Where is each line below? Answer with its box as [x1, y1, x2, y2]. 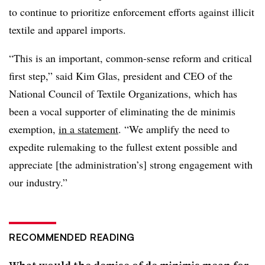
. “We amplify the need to [118, 121, 230, 136]
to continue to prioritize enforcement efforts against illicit [9, 4, 254, 19]
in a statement [59, 121, 118, 136]
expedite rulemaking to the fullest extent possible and [9, 139, 237, 154]
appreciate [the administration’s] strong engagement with [9, 157, 253, 172]
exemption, [9, 121, 59, 136]
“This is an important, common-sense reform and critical [9, 50, 252, 65]
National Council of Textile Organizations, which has [9, 86, 237, 101]
